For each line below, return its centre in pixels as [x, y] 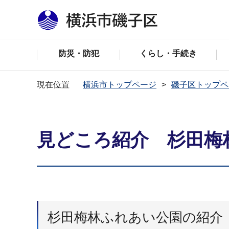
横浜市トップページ [120, 85]
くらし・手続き [168, 53]
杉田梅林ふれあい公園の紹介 [135, 217]
